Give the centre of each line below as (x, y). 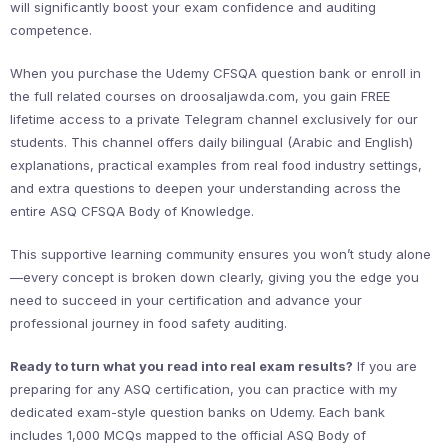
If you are (385, 366)
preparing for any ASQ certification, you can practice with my (203, 389)
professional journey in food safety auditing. (148, 323)
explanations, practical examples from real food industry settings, (216, 165)
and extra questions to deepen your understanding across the (205, 188)
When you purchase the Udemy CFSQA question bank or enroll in (215, 73)
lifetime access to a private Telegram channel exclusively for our (214, 119)
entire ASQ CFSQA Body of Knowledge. (132, 211)
